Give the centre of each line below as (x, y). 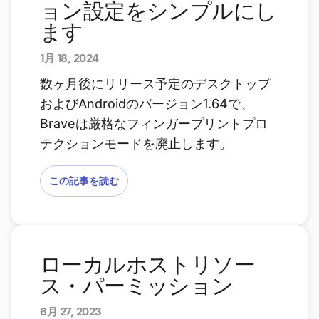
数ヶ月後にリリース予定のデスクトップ (155, 84)
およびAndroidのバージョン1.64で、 (147, 104)
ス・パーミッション (137, 286)
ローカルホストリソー (147, 264)
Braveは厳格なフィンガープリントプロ (154, 124)
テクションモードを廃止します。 (136, 143)
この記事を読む (84, 181)
